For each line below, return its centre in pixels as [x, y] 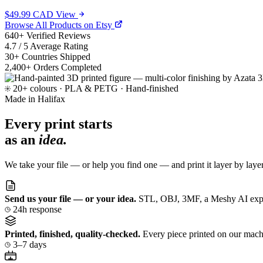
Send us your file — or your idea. [70, 199]
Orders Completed [68, 68]
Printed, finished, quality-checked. [73, 234]
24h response [36, 210]
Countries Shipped [56, 57]
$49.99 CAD [29, 15]
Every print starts [58, 124]
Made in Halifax [35, 99]
